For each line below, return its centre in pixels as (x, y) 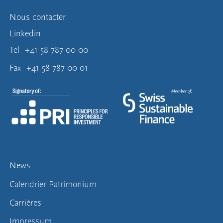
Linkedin (25, 33)
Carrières (26, 203)
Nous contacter (38, 17)
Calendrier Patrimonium (53, 184)
